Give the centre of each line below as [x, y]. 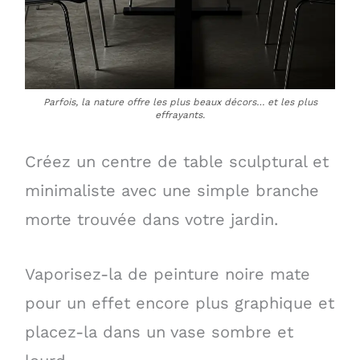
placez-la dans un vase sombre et [159, 332]
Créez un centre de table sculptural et [176, 161]
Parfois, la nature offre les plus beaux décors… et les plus [180, 102]
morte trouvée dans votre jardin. [151, 219]
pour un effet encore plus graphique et [179, 303]
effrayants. [180, 115]
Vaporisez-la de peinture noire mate [167, 274]
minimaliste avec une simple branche [172, 190]
